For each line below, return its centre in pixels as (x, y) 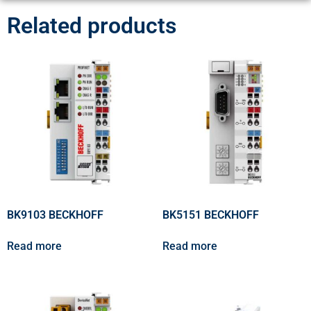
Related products (92, 26)
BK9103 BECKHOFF (55, 215)
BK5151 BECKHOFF (211, 215)
